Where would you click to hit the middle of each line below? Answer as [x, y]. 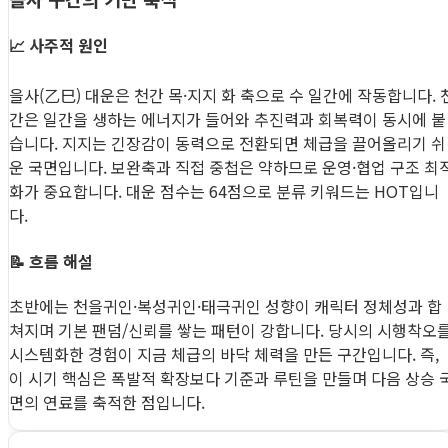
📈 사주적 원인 [58, 44]
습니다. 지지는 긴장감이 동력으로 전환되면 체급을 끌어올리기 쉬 [227, 143]
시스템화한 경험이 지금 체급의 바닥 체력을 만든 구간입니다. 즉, [224, 353]
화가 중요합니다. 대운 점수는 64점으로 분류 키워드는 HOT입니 [224, 191]
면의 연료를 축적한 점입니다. [107, 401]
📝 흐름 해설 [51, 260]
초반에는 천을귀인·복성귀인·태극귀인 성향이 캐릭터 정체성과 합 [225, 305]
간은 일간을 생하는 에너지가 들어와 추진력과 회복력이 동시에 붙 [227, 119]
